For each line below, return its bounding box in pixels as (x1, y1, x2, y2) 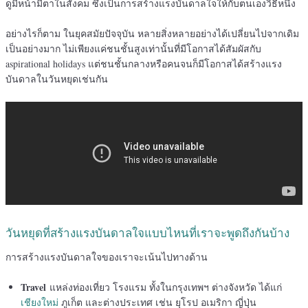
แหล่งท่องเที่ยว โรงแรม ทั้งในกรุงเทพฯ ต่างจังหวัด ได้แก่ (46, 280, 282, 294)
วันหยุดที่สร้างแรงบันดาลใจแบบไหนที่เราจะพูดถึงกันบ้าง (5, 226, 289, 241)
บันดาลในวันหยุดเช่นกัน (5, 72, 108, 86)
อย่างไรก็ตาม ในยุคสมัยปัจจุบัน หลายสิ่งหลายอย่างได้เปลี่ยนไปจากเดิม (5, 27, 299, 41)
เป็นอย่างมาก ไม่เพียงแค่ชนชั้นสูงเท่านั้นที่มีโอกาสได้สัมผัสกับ (5, 42, 261, 56)
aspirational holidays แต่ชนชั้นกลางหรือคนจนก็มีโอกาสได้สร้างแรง (5, 57, 282, 71)
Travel (21, 279, 46, 294)
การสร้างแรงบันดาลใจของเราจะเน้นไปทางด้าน (5, 250, 208, 263)
